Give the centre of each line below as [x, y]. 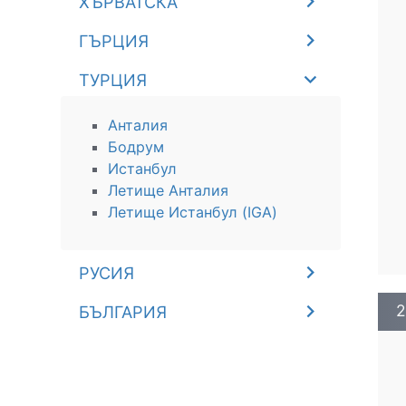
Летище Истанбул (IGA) [193, 212]
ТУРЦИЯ [113, 80]
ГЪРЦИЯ [114, 41]
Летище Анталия [169, 190]
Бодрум [136, 147]
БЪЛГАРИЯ [123, 312]
